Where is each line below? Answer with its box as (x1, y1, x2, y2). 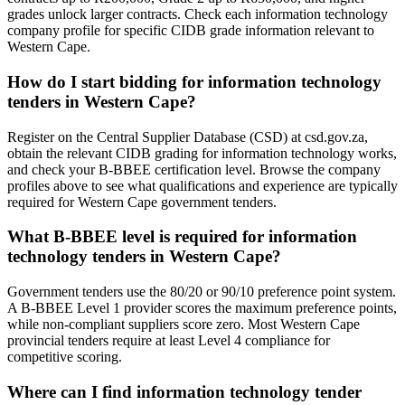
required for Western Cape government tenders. (7, 193, 277, 210)
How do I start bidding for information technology (7, 71, 381, 91)
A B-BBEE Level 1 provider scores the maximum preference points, (7, 300, 397, 316)
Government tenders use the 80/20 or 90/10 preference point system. (7, 284, 396, 300)
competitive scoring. (7, 349, 122, 365)
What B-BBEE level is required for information (7, 227, 357, 247)
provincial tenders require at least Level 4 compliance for (7, 333, 330, 349)
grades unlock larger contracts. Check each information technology (7, 6, 388, 23)
